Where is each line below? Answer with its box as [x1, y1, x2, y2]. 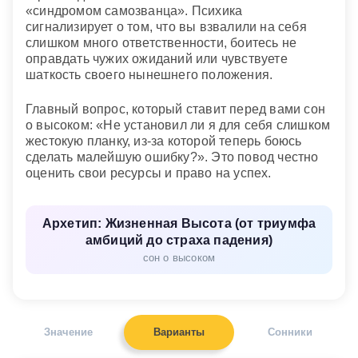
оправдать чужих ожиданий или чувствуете [26, 52, 288, 66]
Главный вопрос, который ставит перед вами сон [26, 101, 326, 116]
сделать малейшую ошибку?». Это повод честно [26, 149, 319, 164]
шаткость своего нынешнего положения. [26, 68, 273, 82]
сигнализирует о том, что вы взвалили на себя [26, 20, 307, 34]
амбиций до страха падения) [85, 233, 273, 248]
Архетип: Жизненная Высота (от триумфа [42, 217, 316, 231]
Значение [43, 325, 93, 338]
